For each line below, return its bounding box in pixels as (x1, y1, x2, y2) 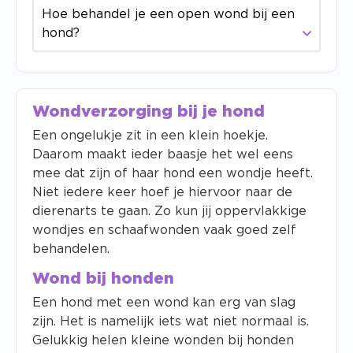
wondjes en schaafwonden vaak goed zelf (32, 224, 296, 236)
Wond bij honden (32, 271, 174, 287)
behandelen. (32, 243, 110, 255)
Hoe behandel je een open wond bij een (42, 8, 295, 20)
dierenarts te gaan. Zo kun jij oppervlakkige (32, 205, 307, 217)
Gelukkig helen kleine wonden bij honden (32, 334, 294, 347)
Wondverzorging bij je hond (32, 104, 265, 120)
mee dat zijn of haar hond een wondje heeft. (32, 167, 313, 180)
